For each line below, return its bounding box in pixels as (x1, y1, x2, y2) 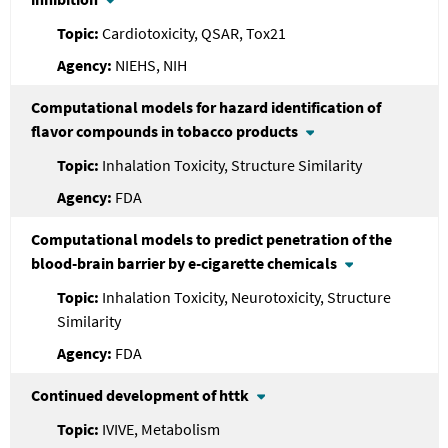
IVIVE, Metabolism (101, 418, 220, 439)
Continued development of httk (31, 384, 249, 405)
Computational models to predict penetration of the (31, 228, 392, 249)
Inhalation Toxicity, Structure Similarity (101, 154, 362, 175)
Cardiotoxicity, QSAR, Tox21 (101, 22, 286, 43)
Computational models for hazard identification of (31, 96, 381, 117)
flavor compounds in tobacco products (31, 120, 298, 141)
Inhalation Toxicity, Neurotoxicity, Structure (101, 286, 391, 307)
